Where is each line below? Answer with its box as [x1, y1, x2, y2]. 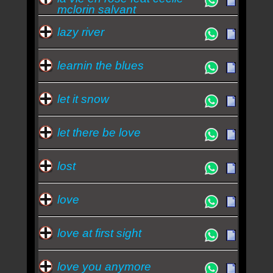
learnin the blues [57, 58, 144, 72]
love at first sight [57, 226, 141, 239]
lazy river [57, 25, 104, 38]
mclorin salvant [57, 2, 136, 16]
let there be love [57, 126, 141, 139]
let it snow [57, 92, 109, 105]
